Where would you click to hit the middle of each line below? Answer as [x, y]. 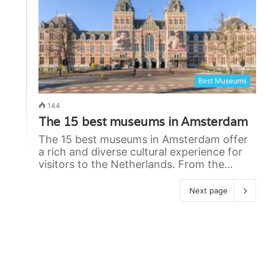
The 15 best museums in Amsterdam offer [143, 139]
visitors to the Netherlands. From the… [136, 164]
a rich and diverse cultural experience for [140, 151]
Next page [209, 190]
